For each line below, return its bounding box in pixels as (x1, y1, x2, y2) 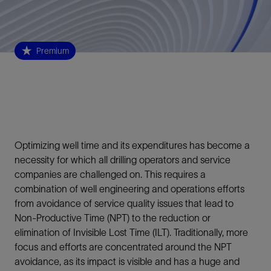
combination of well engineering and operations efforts (15, 183, 244, 194)
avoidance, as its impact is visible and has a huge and (15, 255, 240, 267)
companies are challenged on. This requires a (15, 168, 206, 180)
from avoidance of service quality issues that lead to (15, 197, 233, 209)
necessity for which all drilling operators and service (15, 154, 230, 165)
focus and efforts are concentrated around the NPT (15, 241, 232, 252)
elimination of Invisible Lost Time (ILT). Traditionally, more (15, 226, 248, 238)
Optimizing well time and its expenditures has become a (15, 139, 250, 151)
